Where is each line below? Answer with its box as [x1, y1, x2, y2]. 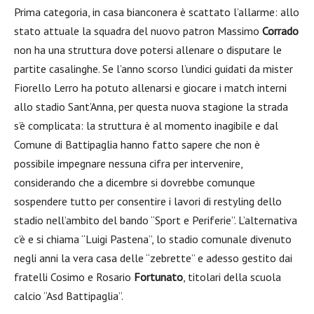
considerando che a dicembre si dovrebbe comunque [14, 175, 255, 189]
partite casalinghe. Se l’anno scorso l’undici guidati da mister [14, 62, 293, 76]
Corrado [262, 24, 299, 38]
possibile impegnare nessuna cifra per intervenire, [14, 156, 243, 170]
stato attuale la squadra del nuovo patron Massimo [14, 24, 262, 38]
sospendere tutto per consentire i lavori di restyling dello [14, 194, 282, 208]
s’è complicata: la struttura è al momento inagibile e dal [14, 118, 278, 132]
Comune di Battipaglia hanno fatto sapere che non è [14, 137, 260, 151]
